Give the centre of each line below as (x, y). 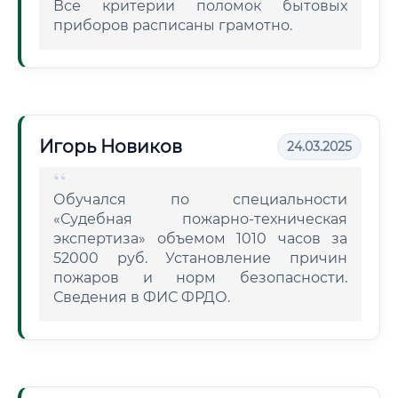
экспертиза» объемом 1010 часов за (200, 239)
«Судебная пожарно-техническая (200, 219)
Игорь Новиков (111, 147)
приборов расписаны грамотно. (173, 25)
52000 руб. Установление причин (200, 258)
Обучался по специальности (200, 199)
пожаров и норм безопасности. (200, 278)
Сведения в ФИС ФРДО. (142, 297)
